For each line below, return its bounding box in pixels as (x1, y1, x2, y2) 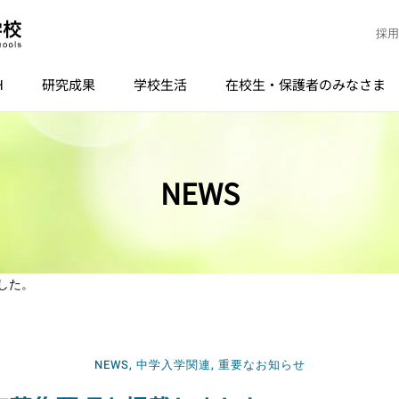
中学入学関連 (135, 356, 211, 373)
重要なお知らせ (217, 356, 305, 373)
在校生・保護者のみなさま (225, 75, 387, 94)
